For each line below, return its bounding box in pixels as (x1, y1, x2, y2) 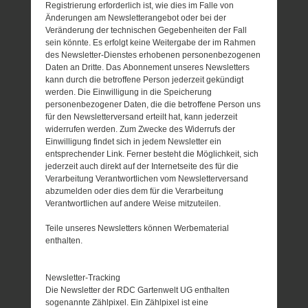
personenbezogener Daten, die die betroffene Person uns (45, 100, 261, 110)
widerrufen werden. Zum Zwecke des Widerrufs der (45, 124, 236, 135)
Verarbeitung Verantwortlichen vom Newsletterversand (45, 174, 249, 184)
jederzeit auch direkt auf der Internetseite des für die (45, 162, 239, 172)
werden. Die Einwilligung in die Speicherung (45, 87, 212, 98)
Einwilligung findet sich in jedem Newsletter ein (45, 137, 222, 147)
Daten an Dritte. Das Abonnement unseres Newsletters (45, 63, 250, 73)
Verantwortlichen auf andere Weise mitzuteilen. (45, 199, 221, 209)
